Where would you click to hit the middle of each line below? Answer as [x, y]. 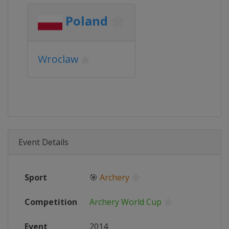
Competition [51, 202]
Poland [87, 21]
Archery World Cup [125, 202]
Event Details [43, 142]
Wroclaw [58, 59]
